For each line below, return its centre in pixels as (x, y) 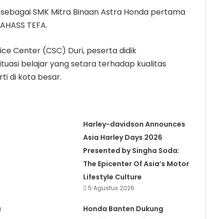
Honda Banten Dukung (123, 209)
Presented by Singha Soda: (131, 151)
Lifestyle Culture (112, 177)
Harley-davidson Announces (134, 124)
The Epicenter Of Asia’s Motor (136, 164)
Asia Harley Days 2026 (122, 138)
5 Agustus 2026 (111, 188)
